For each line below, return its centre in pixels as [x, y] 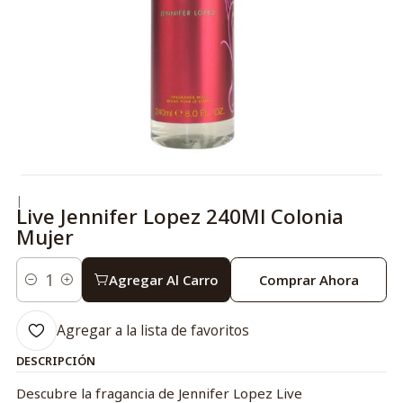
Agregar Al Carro [163, 279]
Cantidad [41, 289]
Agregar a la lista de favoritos [152, 330]
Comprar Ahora [309, 279]
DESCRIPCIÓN [55, 361]
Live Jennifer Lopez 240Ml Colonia [179, 216]
